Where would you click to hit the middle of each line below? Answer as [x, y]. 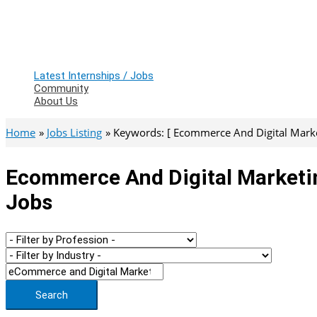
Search [52, 295]
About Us [56, 101]
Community [61, 88]
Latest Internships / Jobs [94, 76]
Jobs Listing [74, 132]
